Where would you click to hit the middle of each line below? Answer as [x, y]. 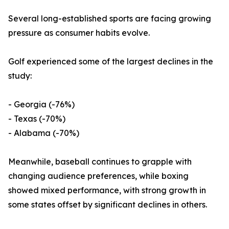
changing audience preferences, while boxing [98, 176]
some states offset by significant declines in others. [108, 205]
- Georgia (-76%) [41, 105]
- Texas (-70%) [37, 119]
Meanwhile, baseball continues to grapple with [100, 162]
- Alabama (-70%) [44, 133]
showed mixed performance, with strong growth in [107, 190]
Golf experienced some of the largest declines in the [111, 62]
